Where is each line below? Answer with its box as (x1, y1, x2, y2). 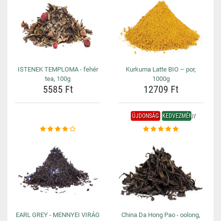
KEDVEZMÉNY (162, 112, 195, 119)
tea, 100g (45, 75, 71, 82)
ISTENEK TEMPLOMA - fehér (17, 66, 98, 73)
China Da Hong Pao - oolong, (121, 211, 200, 219)
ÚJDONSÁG (132, 112, 159, 119)
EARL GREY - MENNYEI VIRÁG (16, 211, 100, 219)
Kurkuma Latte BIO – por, (126, 66, 196, 73)
